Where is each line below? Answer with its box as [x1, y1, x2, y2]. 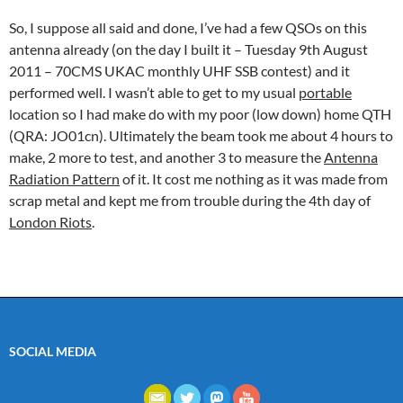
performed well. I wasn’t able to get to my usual [9, 83, 299, 101]
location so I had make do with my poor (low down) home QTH [9, 104, 391, 122]
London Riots [9, 212, 92, 230]
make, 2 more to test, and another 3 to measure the [9, 148, 324, 166]
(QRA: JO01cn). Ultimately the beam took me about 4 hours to [9, 126, 393, 144]
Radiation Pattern [9, 169, 120, 187]
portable [299, 83, 352, 101]
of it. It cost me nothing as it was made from [120, 169, 388, 187]
